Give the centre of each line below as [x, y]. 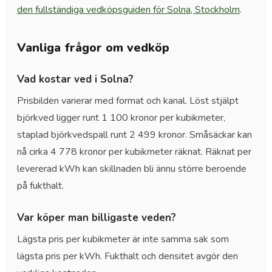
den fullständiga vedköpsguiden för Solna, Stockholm [128, 9]
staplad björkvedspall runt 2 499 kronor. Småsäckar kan [134, 134]
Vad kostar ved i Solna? [75, 79]
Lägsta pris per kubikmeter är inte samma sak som [123, 239]
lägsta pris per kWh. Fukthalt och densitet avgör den [127, 256]
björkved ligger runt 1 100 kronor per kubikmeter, [121, 117]
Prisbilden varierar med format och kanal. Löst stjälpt [128, 100]
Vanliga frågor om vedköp [93, 47]
